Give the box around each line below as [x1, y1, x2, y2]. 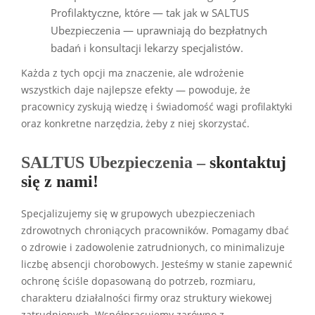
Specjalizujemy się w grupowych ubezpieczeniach [21, 207, 255, 220]
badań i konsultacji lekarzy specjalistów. [51, 40, 243, 55]
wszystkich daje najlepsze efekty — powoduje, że [21, 83, 250, 96]
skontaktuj [210, 153, 286, 172]
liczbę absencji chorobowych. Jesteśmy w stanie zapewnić [21, 257, 292, 271]
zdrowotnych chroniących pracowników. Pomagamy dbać [21, 224, 289, 237]
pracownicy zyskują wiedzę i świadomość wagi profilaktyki [21, 100, 292, 113]
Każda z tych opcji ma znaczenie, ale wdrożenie [21, 66, 244, 79]
